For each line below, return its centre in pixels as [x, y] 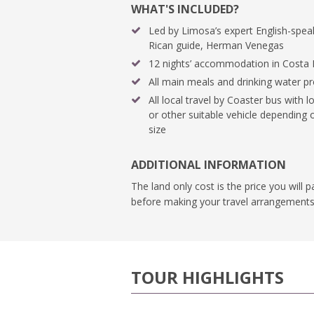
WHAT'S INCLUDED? [185, 9]
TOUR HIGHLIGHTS [207, 277]
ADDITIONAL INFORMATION [209, 165]
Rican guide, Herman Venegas [216, 45]
